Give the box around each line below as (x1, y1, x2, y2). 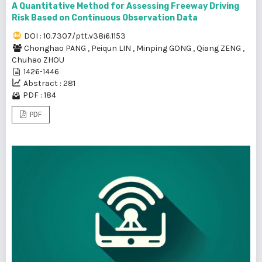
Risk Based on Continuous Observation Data (12, 13, 198, 23)
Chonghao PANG (24, 43, 88, 54)
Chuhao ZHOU (12, 55, 64, 65)
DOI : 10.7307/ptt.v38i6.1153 (24, 31, 126, 42)
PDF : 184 (23, 90, 56, 101)
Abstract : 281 (23, 78, 75, 89)
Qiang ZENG (196, 43, 243, 54)
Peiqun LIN (91, 43, 133, 54)
